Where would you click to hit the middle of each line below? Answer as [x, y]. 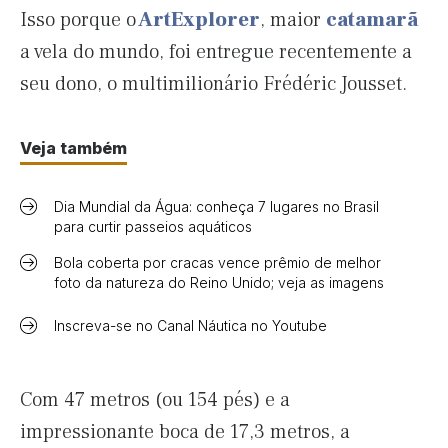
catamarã [372, 20]
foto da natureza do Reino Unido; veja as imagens [219, 282]
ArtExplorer [198, 20]
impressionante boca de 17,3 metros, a [185, 432]
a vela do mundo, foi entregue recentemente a [216, 52]
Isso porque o [78, 20]
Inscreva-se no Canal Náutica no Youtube [190, 325]
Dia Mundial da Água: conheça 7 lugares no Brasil [216, 206]
